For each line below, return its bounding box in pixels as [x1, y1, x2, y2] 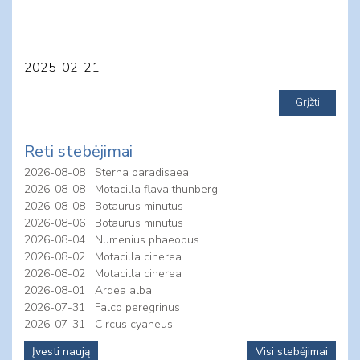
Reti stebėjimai [24, 141, 133, 163]
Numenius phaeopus [95, 232, 199, 248]
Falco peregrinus [95, 300, 180, 316]
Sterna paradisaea [95, 165, 189, 181]
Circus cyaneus [95, 317, 173, 333]
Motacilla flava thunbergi [95, 182, 220, 198]
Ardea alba [95, 283, 152, 299]
